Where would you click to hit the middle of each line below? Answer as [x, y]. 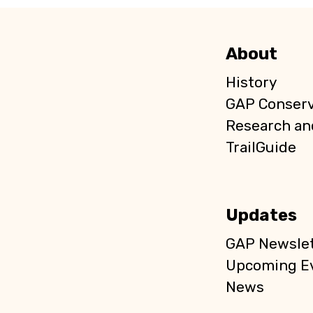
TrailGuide [261, 147]
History [251, 82]
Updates [261, 215]
